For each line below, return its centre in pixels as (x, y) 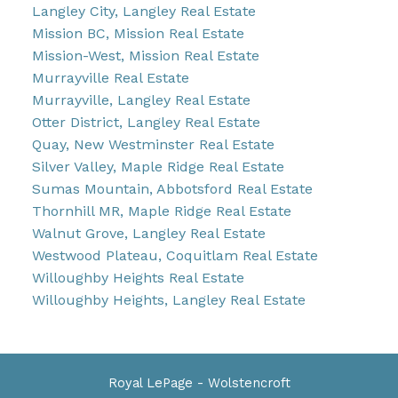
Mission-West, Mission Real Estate (145, 56)
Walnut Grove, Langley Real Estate (148, 234)
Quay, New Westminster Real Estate (153, 145)
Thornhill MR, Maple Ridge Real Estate (161, 211)
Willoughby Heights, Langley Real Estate (168, 300)
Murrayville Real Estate (110, 78)
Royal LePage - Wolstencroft (199, 383)
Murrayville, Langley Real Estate (141, 100)
